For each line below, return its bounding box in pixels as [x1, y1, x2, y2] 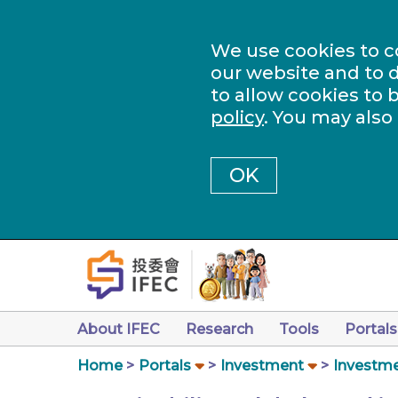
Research [186, 321, 253, 338]
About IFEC [77, 321, 160, 338]
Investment [220, 357, 304, 374]
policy [211, 107, 264, 128]
